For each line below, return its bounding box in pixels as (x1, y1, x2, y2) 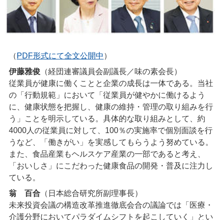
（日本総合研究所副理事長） (40, 189, 142, 198)
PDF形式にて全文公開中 (17, 52, 104, 60)
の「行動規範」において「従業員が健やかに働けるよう (9, 91, 205, 100)
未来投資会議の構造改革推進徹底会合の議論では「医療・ (9, 201, 213, 210)
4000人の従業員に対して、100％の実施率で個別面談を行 (9, 126, 213, 135)
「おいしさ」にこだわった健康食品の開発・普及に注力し (9, 162, 213, 170)
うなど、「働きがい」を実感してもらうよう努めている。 (9, 138, 213, 147)
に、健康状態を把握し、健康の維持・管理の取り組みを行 (9, 103, 213, 111)
